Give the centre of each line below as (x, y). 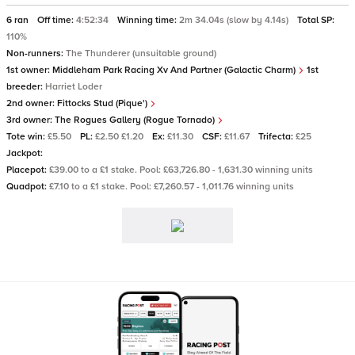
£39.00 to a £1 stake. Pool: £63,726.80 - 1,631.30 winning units (181, 170)
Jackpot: (25, 153)
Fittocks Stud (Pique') (103, 103)
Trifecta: (277, 137)
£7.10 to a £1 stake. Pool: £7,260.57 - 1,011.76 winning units (172, 187)
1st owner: (29, 70)
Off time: (57, 20)
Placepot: (28, 170)
